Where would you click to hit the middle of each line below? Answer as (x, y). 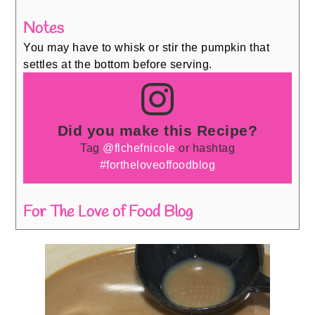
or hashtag (205, 147)
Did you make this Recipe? (157, 130)
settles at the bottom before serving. (120, 64)
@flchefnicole (139, 147)
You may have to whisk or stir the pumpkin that (147, 47)
